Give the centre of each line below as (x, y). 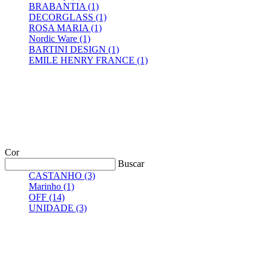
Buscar (131, 164)
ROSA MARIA (60, 28)
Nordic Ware (53, 39)
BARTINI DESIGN (67, 50)
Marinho (45, 187)
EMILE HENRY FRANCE (82, 60)
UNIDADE (51, 208)
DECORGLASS (61, 17)
